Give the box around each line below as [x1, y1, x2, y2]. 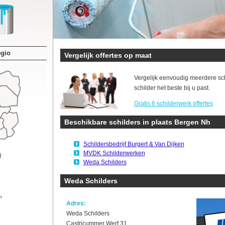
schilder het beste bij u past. [134, 84, 210, 91]
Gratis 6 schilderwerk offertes [134, 100, 213, 107]
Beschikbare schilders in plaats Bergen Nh [64, 118, 210, 126]
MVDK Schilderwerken [83, 150, 145, 157]
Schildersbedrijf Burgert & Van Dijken [83, 141, 184, 148]
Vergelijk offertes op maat [64, 51, 152, 59]
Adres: [66, 200, 86, 207]
